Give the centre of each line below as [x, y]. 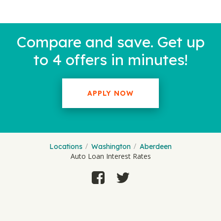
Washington [111, 147]
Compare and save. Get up [110, 42]
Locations [66, 147]
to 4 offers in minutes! [110, 60]
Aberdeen [156, 147]
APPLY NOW [110, 93]
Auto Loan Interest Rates [110, 156]
